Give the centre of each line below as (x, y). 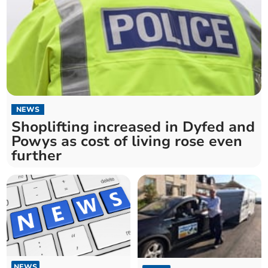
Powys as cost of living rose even (127, 141)
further (37, 156)
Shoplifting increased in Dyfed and (133, 127)
